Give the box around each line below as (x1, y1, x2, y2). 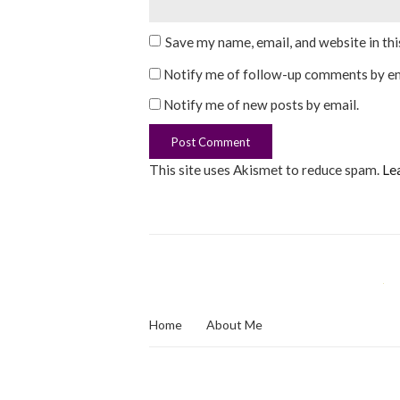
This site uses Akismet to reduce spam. (149, 161, 382, 178)
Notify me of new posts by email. (163, 96, 359, 112)
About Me (206, 316, 262, 332)
